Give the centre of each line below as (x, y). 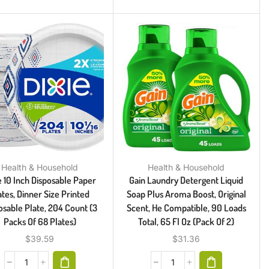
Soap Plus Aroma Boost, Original (186, 194)
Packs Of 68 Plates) (40, 221)
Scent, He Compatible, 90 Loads (186, 207)
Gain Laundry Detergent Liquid (186, 180)
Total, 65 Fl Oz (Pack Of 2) (186, 221)
